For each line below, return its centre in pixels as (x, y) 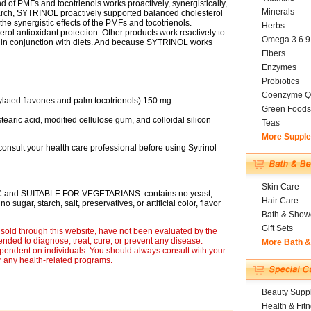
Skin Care (280, 187)
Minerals (278, 12)
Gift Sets (277, 228)
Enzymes (279, 67)
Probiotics (280, 81)
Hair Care (280, 201)
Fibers (273, 53)
